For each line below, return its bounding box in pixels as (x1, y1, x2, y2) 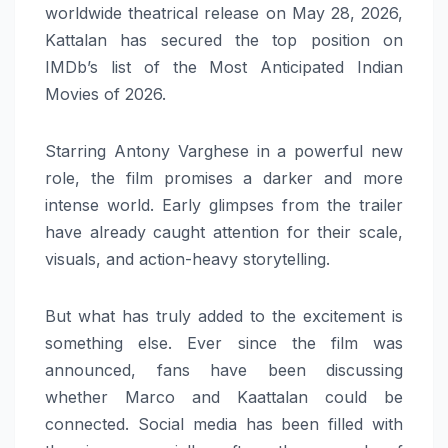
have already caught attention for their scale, (45, 221, 403, 242)
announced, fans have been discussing (45, 359, 403, 380)
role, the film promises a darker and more (45, 167, 403, 188)
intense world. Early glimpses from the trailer (45, 194, 403, 215)
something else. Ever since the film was (45, 332, 403, 353)
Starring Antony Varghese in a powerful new (45, 140, 403, 161)
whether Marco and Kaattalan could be (45, 386, 403, 407)
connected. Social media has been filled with (45, 413, 403, 434)
